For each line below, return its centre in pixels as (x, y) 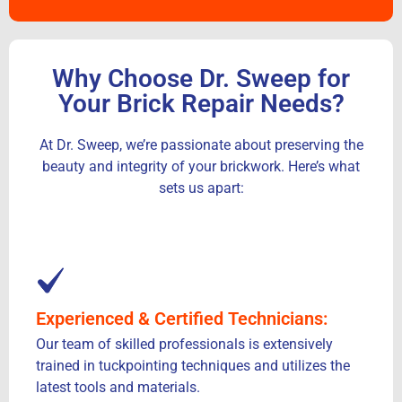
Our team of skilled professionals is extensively (184, 345)
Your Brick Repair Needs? (201, 103)
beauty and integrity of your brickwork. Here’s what (201, 166)
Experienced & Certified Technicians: (182, 319)
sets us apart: (201, 188)
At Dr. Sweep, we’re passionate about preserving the (201, 144)
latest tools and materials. (118, 388)
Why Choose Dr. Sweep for (201, 78)
